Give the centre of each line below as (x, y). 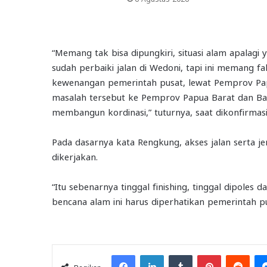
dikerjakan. (75, 156)
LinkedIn (179, 254)
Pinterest (237, 254)
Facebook (152, 254)
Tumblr (205, 254)
